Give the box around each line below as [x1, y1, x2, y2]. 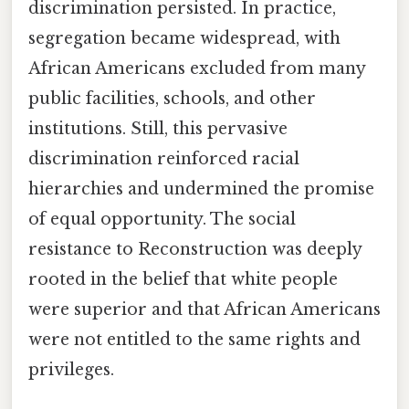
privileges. [28, 360, 114, 381]
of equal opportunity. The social [28, 209, 296, 230]
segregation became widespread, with [28, 28, 341, 49]
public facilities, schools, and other [28, 89, 316, 110]
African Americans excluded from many [28, 58, 365, 79]
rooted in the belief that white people [28, 269, 338, 290]
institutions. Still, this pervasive [28, 119, 288, 140]
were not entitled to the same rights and [28, 330, 361, 351]
